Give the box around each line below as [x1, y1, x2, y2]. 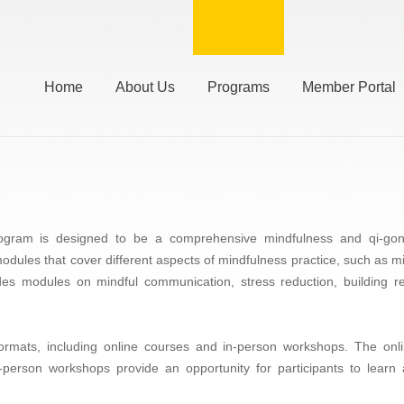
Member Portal [302, 79, 396, 95]
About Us [115, 79, 175, 95]
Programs [207, 79, 270, 95]
